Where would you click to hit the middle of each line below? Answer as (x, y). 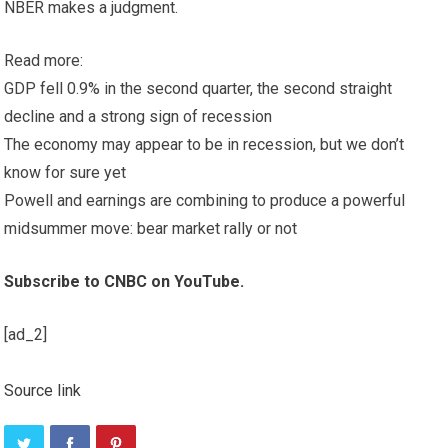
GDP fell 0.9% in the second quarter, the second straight (198, 88)
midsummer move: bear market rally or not (151, 228)
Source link (43, 390)
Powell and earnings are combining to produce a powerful (205, 200)
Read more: (44, 60)
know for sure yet (65, 172)
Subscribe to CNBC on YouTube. (124, 281)
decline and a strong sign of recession (138, 116)
